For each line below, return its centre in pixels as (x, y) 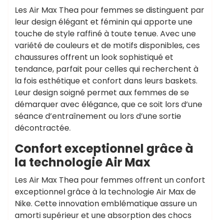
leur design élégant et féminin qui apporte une (104, 22)
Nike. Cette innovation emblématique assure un (106, 204)
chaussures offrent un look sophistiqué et (94, 57)
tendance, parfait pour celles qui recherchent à (107, 69)
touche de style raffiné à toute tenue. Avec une (105, 34)
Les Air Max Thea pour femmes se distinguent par (110, 10)
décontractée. (43, 128)
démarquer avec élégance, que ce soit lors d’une (109, 104)
